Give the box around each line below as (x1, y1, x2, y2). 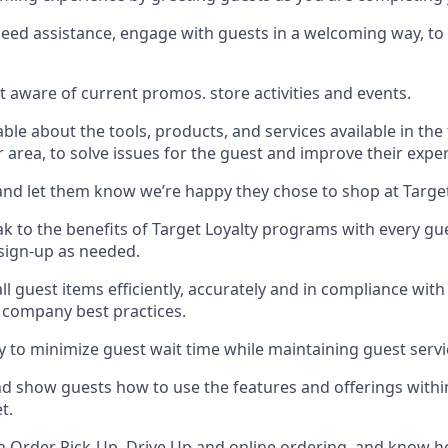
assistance (33, 22, 112, 44)
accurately (188, 278, 266, 300)
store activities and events (210, 82, 407, 104)
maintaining (268, 338, 359, 360)
